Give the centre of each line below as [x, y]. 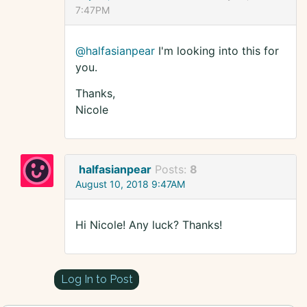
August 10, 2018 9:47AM [130, 184]
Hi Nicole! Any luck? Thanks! [149, 225]
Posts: [172, 170]
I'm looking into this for [217, 51]
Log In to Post [97, 279]
